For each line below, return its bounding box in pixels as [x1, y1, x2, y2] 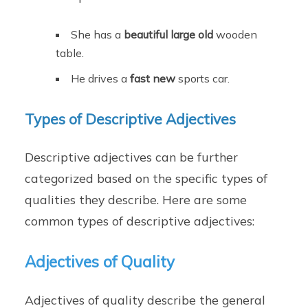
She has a [71, 27, 124, 42]
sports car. [175, 71, 230, 86]
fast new [130, 71, 176, 86]
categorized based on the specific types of [25, 170, 268, 186]
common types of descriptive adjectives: [25, 213, 255, 229]
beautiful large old [124, 27, 214, 42]
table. [56, 46, 85, 60]
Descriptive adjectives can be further [25, 149, 239, 165]
